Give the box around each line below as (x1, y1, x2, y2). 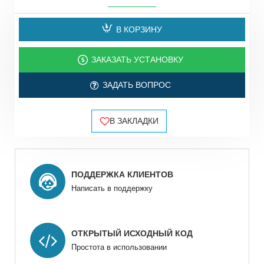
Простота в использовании (71, 243, 167, 252)
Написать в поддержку (71, 184, 153, 193)
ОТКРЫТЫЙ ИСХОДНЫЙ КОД (71, 229, 193, 239)
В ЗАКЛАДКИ (110, 116, 159, 126)
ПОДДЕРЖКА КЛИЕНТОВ (71, 170, 173, 180)
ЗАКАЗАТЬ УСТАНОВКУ (91, 55, 183, 65)
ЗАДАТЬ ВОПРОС (102, 80, 171, 90)
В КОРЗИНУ (115, 24, 162, 34)
